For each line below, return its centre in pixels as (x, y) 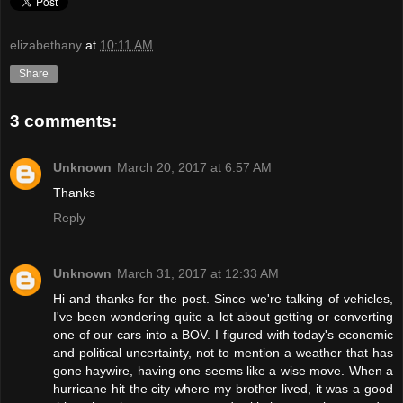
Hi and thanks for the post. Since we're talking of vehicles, (223, 299)
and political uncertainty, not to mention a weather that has (223, 353)
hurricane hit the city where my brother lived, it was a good (223, 389)
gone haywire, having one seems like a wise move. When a (223, 371)
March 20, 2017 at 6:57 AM (194, 168)
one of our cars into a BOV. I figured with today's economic (223, 335)
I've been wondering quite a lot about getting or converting (223, 317)
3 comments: (63, 121)
